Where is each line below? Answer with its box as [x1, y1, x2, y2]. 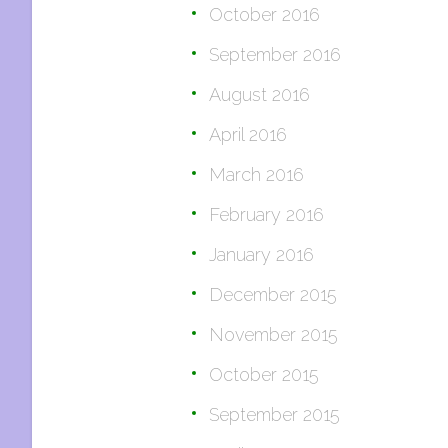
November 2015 [209, 324, 338, 345]
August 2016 [209, 84, 310, 105]
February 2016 [209, 204, 324, 225]
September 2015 [209, 404, 340, 425]
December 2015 [209, 284, 337, 305]
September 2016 [209, 44, 341, 65]
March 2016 [209, 164, 304, 185]
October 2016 [209, 4, 320, 25]
